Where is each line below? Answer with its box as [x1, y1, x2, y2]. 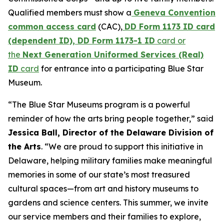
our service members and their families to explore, [8, 211, 201, 221]
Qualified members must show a [8, 7, 131, 17]
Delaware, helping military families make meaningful [8, 155, 212, 165]
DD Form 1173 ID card [124, 21, 215, 31]
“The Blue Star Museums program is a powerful [8, 99, 190, 109]
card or [155, 35, 185, 45]
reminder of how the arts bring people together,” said [8, 113, 213, 123]
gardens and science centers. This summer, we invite [8, 197, 208, 207]
